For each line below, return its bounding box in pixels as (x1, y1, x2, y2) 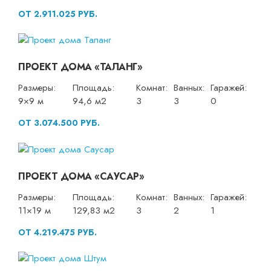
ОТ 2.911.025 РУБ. (18, 7, 97, 20)
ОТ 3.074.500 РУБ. (18, 117, 100, 129)
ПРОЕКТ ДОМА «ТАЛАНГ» (18, 60, 142, 74)
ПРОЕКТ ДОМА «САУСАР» (18, 169, 144, 183)
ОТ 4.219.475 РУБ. (18, 226, 97, 238)
